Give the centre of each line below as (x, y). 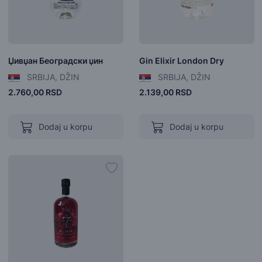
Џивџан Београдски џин (55, 61)
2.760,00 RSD (35, 92)
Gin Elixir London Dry (181, 61)
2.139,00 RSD (165, 92)
